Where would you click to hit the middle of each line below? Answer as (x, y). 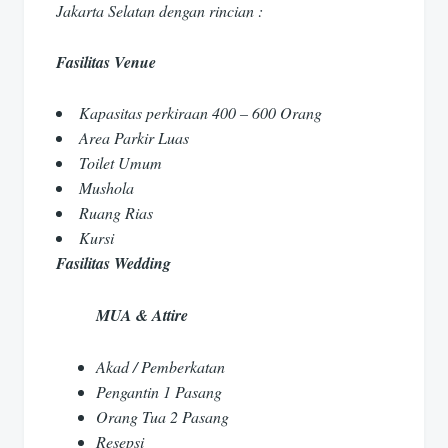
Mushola (106, 188)
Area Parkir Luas (134, 138)
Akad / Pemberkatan (160, 366)
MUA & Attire (142, 315)
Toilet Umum (120, 163)
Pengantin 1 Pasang (159, 391)
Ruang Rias (116, 213)
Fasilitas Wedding (113, 263)
